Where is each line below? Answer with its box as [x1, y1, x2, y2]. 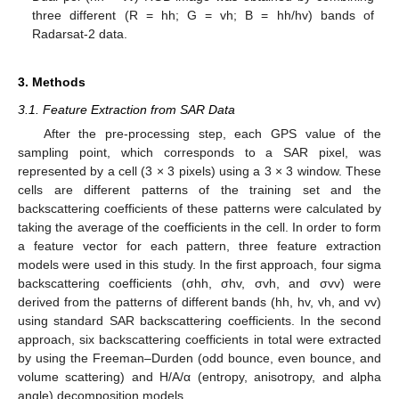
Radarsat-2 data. [32, 27, 128, 42]
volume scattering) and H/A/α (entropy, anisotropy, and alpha [18, 370, 381, 385]
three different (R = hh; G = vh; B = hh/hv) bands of [32, 8, 374, 23]
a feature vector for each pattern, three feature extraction [18, 239, 381, 254]
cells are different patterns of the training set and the [18, 183, 381, 198]
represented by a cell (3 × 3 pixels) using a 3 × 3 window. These [18, 164, 381, 179]
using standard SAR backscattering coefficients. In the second [18, 313, 381, 329]
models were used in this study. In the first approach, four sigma [18, 257, 381, 273]
